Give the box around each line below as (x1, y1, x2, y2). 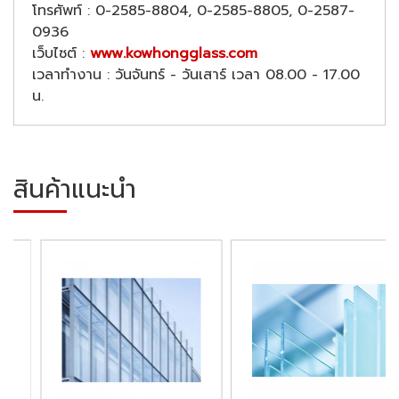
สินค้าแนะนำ (13, 170, 136, 208)
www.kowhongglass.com (90, 43, 257, 64)
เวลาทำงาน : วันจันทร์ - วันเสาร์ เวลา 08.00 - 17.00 (32, 64, 360, 85)
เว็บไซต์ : (32, 43, 90, 64)
